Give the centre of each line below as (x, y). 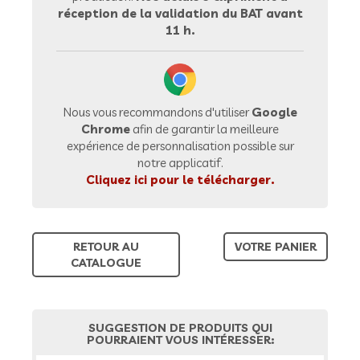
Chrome (106, 129)
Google (274, 112)
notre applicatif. (180, 163)
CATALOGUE (106, 263)
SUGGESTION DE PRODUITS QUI (180, 328)
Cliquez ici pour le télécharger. (180, 180)
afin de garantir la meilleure (205, 129)
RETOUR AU (106, 247)
